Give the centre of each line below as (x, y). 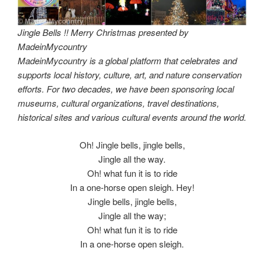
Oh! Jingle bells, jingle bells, (132, 144)
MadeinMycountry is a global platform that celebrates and (127, 61)
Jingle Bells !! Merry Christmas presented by (103, 32)
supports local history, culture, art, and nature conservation (130, 75)
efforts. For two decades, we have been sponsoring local (126, 89)
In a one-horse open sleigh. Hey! (132, 187)
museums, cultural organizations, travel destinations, (118, 103)
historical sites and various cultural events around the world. (132, 117)
